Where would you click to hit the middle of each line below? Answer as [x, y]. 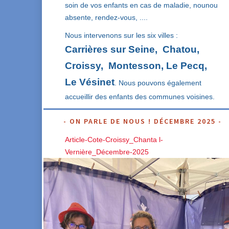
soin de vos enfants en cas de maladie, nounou [141, 5]
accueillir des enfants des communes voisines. [140, 97]
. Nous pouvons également [158, 83]
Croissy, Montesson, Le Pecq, [136, 66]
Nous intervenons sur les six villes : [121, 36]
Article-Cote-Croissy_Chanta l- [114, 140]
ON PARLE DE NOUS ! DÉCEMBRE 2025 [143, 121]
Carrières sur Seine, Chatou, [132, 50]
